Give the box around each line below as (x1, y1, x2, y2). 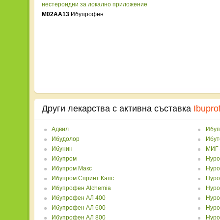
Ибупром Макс (52, 165, 92, 172)
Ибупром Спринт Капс (52, 175, 114, 182)
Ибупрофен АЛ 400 (52, 194, 106, 201)
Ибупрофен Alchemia (52, 185, 111, 192)
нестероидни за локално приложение (42, 1, 147, 8)
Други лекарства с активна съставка (42, 104, 193, 113)
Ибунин (52, 145, 73, 152)
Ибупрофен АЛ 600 (52, 204, 106, 211)
